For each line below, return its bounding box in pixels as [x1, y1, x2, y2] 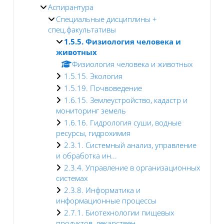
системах [56, 172, 87, 183]
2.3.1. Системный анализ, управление [64, 139, 196, 150]
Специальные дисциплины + [56, 13, 157, 24]
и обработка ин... [56, 150, 117, 160]
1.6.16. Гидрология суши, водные [64, 117, 181, 127]
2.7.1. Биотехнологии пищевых [64, 207, 174, 217]
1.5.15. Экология [64, 70, 122, 81]
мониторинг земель [56, 105, 126, 115]
